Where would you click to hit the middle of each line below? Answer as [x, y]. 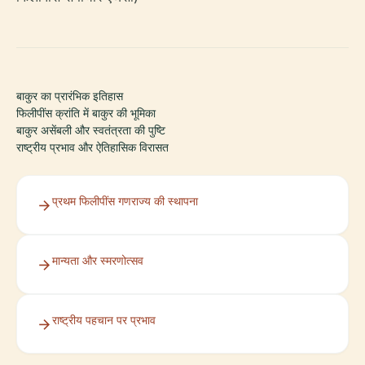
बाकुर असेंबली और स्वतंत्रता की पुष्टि [91, 130]
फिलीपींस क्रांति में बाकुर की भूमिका [86, 113]
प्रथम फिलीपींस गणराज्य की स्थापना [125, 201]
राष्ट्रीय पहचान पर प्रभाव [104, 320]
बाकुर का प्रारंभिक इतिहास [70, 96]
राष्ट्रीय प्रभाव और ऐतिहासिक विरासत [92, 147]
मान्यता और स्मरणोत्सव [98, 260]
